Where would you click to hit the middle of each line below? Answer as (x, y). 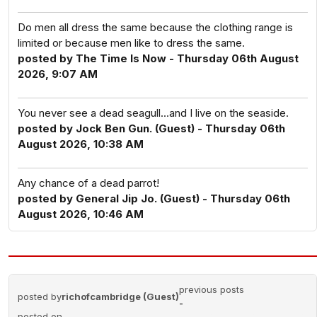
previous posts (212, 289)
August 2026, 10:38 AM (81, 144)
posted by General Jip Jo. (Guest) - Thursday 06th (154, 198)
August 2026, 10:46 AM (81, 214)
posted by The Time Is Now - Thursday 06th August (158, 58)
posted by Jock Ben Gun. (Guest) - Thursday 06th (151, 128)
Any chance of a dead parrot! (88, 183)
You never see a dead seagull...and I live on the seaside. (153, 113)
